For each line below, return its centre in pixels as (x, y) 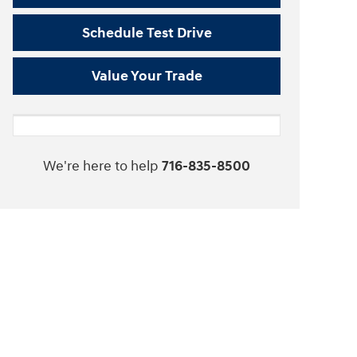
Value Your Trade (147, 76)
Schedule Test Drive (147, 33)
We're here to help (101, 167)
